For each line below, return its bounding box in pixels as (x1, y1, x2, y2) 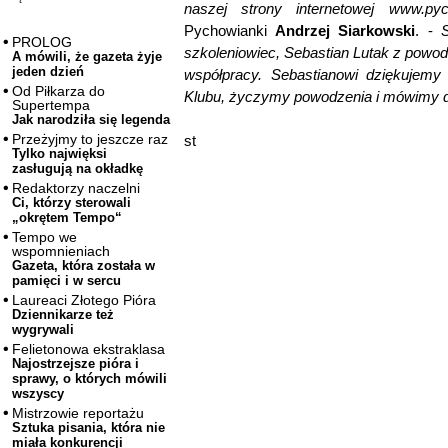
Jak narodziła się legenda (12, 112, 170, 128)
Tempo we (12, 229, 77, 246)
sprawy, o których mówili (12, 371, 167, 387)
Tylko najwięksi (12, 146, 107, 162)
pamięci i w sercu (12, 273, 121, 289)
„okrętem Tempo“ (12, 210, 122, 226)
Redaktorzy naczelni (12, 180, 140, 197)
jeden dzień (12, 64, 84, 80)
